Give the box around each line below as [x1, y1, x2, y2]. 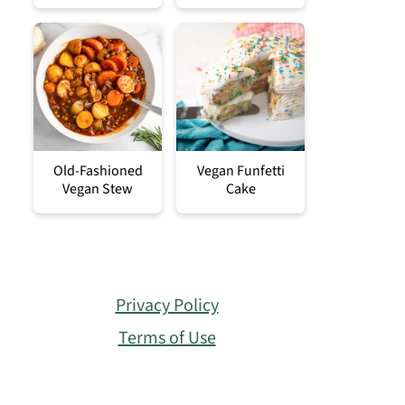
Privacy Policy [115, 292, 219, 318]
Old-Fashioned [52, 160, 143, 181]
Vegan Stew [62, 178, 133, 199]
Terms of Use [118, 325, 216, 351]
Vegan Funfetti [196, 160, 285, 181]
